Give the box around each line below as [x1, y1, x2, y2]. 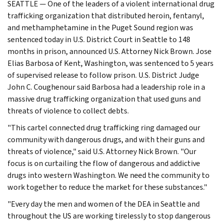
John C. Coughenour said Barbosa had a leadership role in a [7, 81, 205, 92]
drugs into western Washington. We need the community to [7, 169, 210, 180]
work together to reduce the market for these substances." [7, 181, 207, 192]
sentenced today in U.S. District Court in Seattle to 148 [7, 34, 190, 45]
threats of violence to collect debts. [7, 105, 129, 116]
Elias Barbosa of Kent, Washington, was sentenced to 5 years [7, 57, 214, 68]
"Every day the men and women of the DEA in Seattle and [7, 198, 200, 209]
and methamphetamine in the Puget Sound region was [7, 22, 193, 33]
